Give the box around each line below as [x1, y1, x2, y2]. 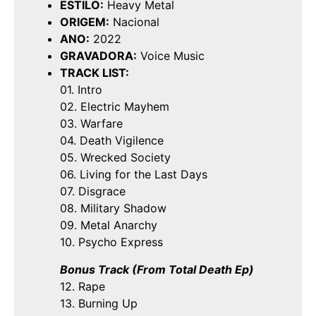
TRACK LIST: [60, 66, 129, 80]
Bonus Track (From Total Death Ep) [60, 262, 254, 276]
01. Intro [60, 83, 102, 97]
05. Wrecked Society [60, 150, 171, 165]
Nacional [109, 15, 159, 30]
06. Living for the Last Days [60, 167, 207, 182]
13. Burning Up [60, 296, 138, 310]
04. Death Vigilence [60, 133, 164, 148]
